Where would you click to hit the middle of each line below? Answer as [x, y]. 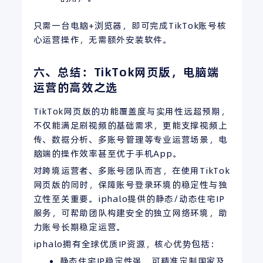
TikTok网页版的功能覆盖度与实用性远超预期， [131, 111]
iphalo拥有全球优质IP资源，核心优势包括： [126, 244]
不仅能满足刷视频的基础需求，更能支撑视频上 [130, 125]
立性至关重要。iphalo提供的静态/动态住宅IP [129, 198]
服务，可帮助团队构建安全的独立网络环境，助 [130, 213]
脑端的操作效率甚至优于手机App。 [107, 153]
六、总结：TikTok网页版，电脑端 [126, 72]
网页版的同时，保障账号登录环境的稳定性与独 [130, 184]
